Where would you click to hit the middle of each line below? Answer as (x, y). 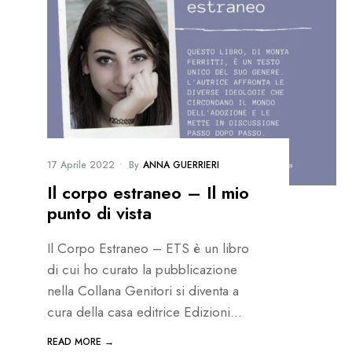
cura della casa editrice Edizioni (139, 312)
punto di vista (99, 213)
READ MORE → (81, 342)
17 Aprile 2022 (81, 165)
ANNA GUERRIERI (181, 165)
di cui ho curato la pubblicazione (142, 269)
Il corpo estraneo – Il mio (148, 193)
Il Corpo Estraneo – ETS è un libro (148, 248)
